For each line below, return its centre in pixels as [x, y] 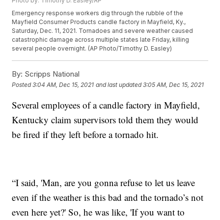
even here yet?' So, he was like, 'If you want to [98, 212]
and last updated [119, 84]
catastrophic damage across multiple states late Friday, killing [101, 40]
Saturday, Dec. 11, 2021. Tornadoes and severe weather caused [103, 31]
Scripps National [51, 74]
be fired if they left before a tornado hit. [85, 135]
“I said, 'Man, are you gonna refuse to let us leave [104, 183]
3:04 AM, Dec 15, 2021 [63, 84]
